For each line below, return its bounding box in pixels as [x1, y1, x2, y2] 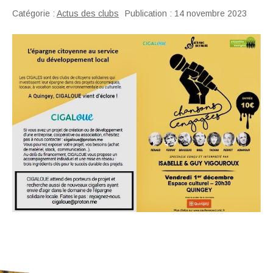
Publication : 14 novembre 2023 [125, 9, 247, 19]
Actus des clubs [57, 9, 119, 19]
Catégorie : [12, 9, 57, 19]
